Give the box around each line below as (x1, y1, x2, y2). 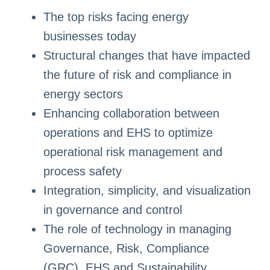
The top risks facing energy (43, 10, 189, 24)
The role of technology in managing (43, 222, 231, 236)
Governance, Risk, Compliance (43, 242, 209, 256)
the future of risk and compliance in (43, 68, 231, 82)
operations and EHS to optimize (43, 126, 213, 140)
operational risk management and (43, 145, 222, 159)
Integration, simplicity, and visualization (43, 184, 251, 198)
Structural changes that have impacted (43, 49, 250, 63)
